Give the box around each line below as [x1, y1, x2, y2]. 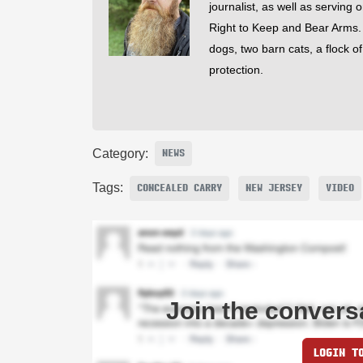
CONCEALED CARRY [137, 181, 222, 194]
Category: [92, 146, 148, 160]
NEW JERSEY [246, 181, 302, 194]
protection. [209, 63, 263, 77]
